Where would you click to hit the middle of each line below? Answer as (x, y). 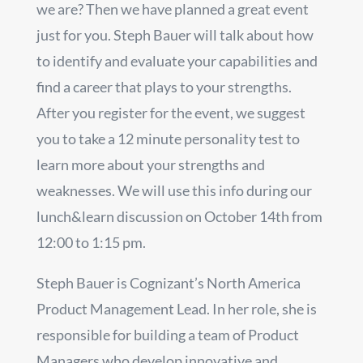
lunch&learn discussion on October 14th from (179, 216)
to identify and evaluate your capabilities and (177, 60)
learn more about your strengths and (150, 164)
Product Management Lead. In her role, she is (176, 308)
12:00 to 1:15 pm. (91, 242)
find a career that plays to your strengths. (164, 86)
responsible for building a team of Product (167, 334)
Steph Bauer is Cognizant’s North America (168, 282)
